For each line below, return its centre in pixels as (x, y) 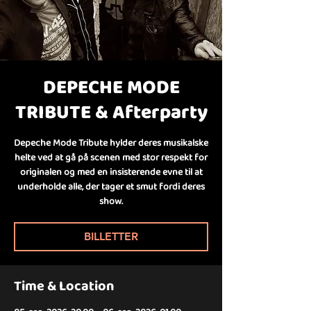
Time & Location (64, 285)
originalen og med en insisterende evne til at (111, 171)
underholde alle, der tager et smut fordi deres (111, 186)
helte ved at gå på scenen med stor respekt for (111, 157)
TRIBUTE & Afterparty (111, 111)
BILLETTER (111, 236)
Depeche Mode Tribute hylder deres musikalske (111, 142)
